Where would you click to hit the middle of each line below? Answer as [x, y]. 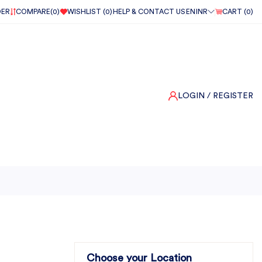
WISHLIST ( [86, 12]
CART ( [234, 12]
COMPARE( [34, 12]
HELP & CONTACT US [149, 12]
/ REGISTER [230, 96]
